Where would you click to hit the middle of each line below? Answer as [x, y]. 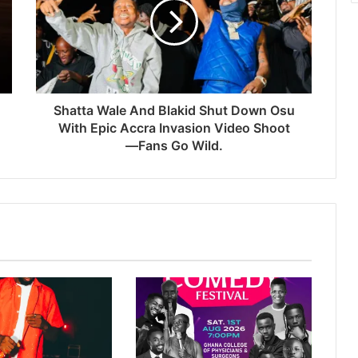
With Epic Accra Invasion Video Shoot [174, 128]
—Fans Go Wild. [174, 146]
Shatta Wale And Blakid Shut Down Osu [174, 111]
